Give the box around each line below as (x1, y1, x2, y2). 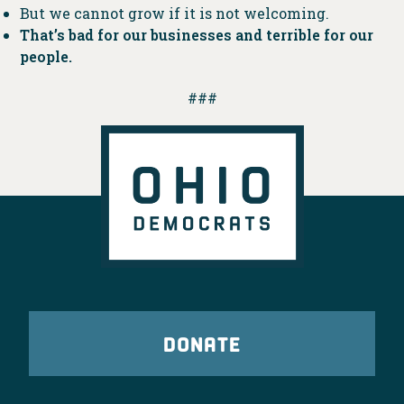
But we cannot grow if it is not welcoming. (19, 3, 329, 23)
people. (19, 46, 72, 66)
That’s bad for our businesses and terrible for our (19, 24, 373, 44)
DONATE (163, 332, 241, 356)
